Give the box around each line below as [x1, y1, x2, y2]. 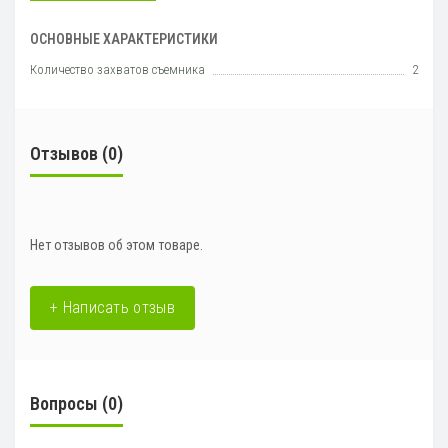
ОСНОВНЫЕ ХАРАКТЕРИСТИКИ [30, 31, 218, 48]
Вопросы [30, 393, 98, 415]
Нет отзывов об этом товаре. [30, 237, 203, 254]
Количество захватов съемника [30, 62, 205, 78]
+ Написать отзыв [50, 298, 175, 318]
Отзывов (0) [30, 143, 123, 165]
